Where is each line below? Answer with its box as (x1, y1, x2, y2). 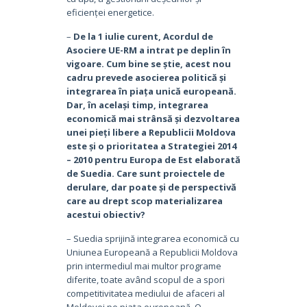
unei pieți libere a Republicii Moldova (66, 125, 236, 138)
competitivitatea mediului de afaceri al (66, 286, 225, 299)
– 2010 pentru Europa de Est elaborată (66, 153, 241, 166)
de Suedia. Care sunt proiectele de (66, 167, 225, 180)
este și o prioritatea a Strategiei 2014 (66, 139, 236, 152)
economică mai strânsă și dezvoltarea (66, 112, 240, 125)
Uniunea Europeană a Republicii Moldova (66, 245, 238, 258)
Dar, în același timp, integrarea (66, 98, 208, 111)
